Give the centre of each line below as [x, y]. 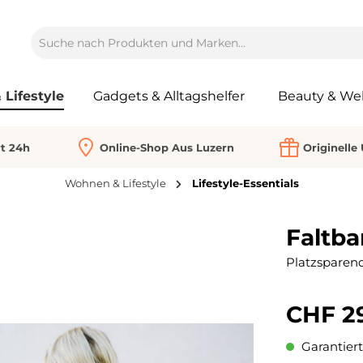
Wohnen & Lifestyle [115, 184]
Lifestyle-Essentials [245, 184]
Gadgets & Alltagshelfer [169, 96]
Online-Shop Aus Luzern [167, 147]
